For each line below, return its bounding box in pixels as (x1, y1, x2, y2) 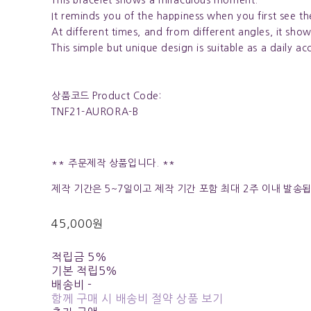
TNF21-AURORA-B (51, 106, 139, 117)
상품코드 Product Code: (51, 90, 162, 101)
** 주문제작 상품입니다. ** (51, 158, 176, 168)
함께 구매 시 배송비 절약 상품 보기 (51, 292, 224, 304)
